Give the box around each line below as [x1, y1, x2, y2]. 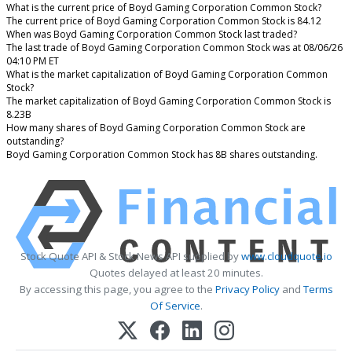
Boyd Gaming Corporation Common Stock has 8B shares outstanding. [6, 148, 317, 162]
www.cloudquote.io [240, 249, 332, 263]
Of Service [149, 299, 200, 313]
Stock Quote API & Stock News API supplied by [20, 249, 241, 263]
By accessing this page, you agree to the [19, 282, 215, 296]
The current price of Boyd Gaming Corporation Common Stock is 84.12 [6, 14, 321, 28]
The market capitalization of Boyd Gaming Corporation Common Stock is [6, 94, 331, 108]
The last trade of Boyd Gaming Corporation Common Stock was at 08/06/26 [6, 41, 343, 55]
